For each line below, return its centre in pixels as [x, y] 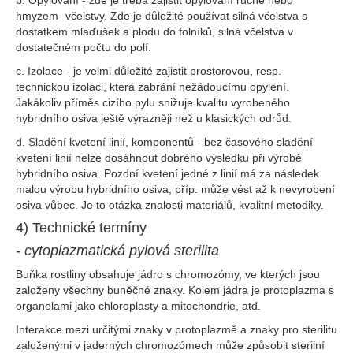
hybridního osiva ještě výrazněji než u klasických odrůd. [154, 118]
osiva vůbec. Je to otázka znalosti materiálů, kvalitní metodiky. [170, 205]
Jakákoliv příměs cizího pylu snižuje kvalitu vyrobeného [153, 102]
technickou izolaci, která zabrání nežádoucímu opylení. [152, 87]
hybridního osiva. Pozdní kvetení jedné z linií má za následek [167, 173]
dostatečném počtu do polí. [84, 47]
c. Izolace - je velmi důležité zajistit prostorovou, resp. [149, 71]
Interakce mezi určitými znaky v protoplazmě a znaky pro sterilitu [176, 329]
